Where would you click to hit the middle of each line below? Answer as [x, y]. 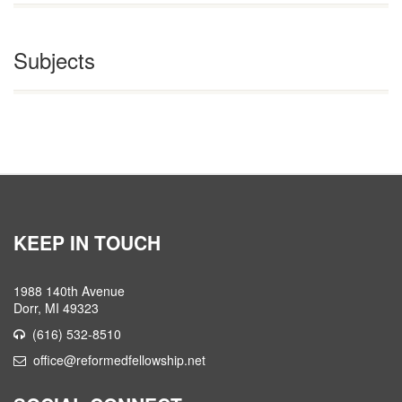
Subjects [54, 59]
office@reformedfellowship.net [119, 359]
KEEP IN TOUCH [87, 242]
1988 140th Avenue [69, 290]
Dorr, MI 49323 [56, 307]
